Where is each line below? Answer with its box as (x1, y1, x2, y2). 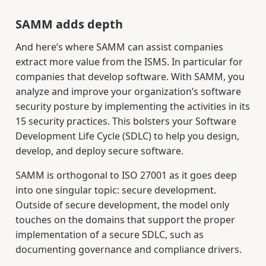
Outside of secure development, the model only (15, 198, 229, 211)
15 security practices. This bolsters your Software (15, 114, 236, 128)
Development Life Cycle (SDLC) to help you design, (15, 129, 239, 142)
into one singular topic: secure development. (15, 183, 216, 197)
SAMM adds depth (15, 16, 123, 32)
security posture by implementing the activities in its (15, 99, 250, 113)
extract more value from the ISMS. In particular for (15, 55, 243, 68)
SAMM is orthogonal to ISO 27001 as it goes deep (15, 168, 237, 182)
